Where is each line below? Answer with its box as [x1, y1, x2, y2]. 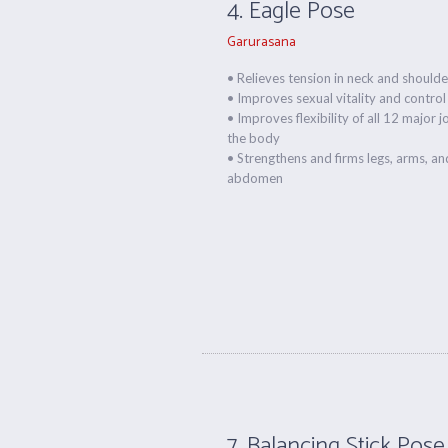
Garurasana [227, 31, 297, 54]
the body [227, 130, 281, 146]
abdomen [227, 170, 284, 186]
